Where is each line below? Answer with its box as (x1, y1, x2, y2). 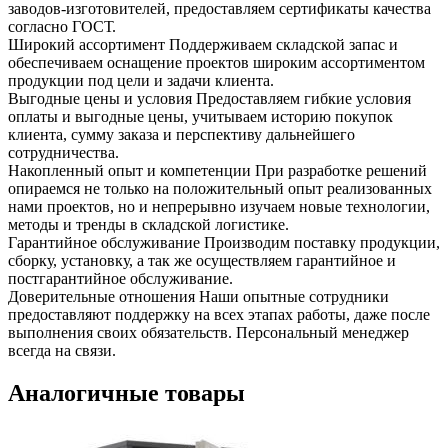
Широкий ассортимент (8, 35, 165, 53)
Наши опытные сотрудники (199, 287, 389, 305)
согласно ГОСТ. (8, 17, 116, 35)
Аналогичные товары (8, 379, 245, 406)
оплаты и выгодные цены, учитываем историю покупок (8, 107, 393, 125)
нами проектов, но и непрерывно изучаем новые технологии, (8, 197, 430, 215)
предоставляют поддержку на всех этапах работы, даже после (8, 305, 430, 323)
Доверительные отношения (8, 287, 195, 305)
